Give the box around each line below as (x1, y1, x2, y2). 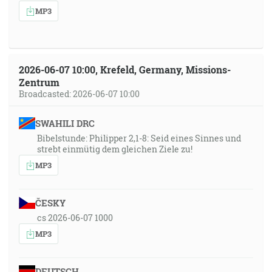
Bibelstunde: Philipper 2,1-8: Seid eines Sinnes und (37, 132, 241, 144)
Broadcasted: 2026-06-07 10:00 (19, 88, 140, 100)
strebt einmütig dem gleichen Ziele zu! (37, 143, 192, 155)
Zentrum (19, 76, 59, 89)
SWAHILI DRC (35, 117, 95, 129)
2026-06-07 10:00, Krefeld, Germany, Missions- (19, 63, 231, 76)
